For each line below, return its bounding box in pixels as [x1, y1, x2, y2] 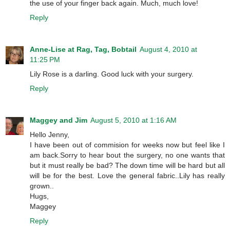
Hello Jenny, [30, 130, 69, 139]
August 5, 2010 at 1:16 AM [90, 116, 177, 125]
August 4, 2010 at [140, 45, 197, 54]
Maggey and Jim [30, 116, 87, 125]
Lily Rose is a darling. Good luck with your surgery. [30, 70, 194, 79]
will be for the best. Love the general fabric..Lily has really [30, 171, 225, 180]
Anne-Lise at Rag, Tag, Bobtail [30, 45, 137, 54]
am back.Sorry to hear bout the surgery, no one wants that [30, 151, 225, 160]
